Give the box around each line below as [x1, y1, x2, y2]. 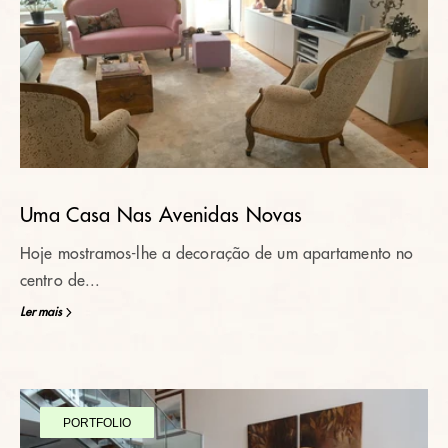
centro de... [20, 273, 101, 289]
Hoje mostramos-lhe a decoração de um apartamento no [20, 246, 414, 262]
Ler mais [20, 306, 62, 318]
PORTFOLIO [63, 415, 131, 430]
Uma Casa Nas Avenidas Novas [20, 205, 303, 226]
